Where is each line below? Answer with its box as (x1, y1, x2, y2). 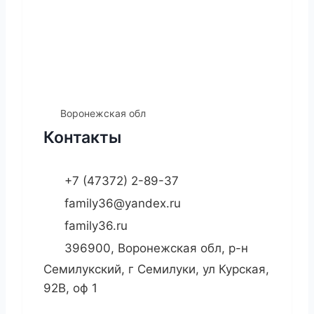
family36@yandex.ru (64, 196, 181, 210)
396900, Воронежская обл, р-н (64, 240, 248, 255)
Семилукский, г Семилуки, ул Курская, (43, 262, 269, 277)
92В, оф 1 (43, 281, 97, 296)
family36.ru (64, 218, 128, 233)
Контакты (43, 128, 121, 148)
